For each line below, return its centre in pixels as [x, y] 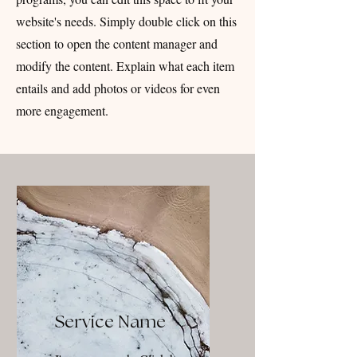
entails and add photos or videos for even [118, 88]
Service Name [110, 322]
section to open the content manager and [117, 43]
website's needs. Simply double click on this [126, 21]
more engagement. [62, 110]
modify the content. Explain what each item [125, 66]
